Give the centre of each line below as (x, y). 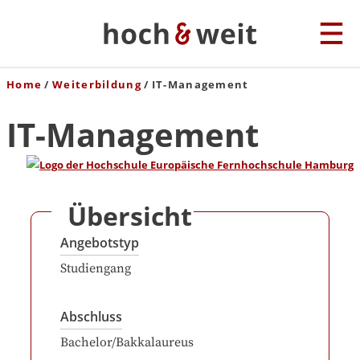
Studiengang (96, 268)
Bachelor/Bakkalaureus (127, 342)
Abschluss (91, 317)
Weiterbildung (97, 84)
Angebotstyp (100, 243)
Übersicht (130, 216)
